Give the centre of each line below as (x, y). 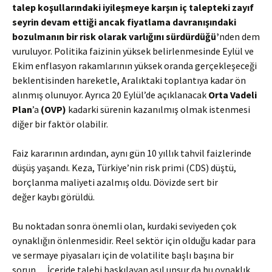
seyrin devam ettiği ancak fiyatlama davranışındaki (124, 22)
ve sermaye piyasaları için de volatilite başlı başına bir (123, 255)
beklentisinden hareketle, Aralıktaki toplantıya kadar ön (129, 80)
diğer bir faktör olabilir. (61, 124)
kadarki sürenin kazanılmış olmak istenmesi (159, 109)
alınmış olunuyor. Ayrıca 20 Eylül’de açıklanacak (109, 95)
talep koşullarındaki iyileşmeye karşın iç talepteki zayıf (133, 7)
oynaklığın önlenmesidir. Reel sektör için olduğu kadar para (134, 240)
